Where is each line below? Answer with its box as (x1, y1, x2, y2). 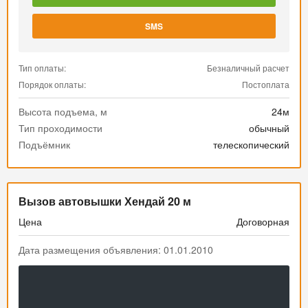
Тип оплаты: (19, 62, 66, 74)
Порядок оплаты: (19, 78, 86, 90)
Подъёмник (19, 137, 70, 151)
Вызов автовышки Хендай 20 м (19, 193, 191, 209)
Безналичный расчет (207, 62, 289, 74)
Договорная (236, 214, 289, 228)
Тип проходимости (19, 121, 102, 135)
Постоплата (242, 78, 289, 90)
